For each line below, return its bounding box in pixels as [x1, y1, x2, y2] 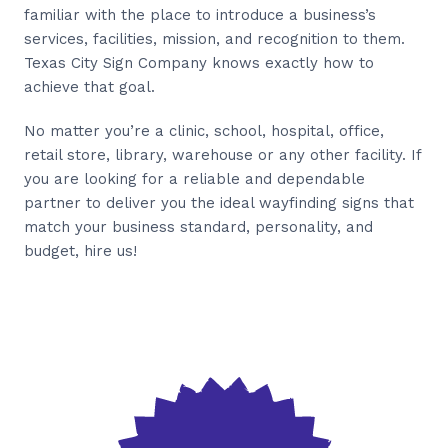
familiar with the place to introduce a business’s [24, 5, 376, 24]
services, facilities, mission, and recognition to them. [24, 29, 405, 48]
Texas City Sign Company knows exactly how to [24, 53, 374, 72]
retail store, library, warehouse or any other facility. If [24, 145, 421, 164]
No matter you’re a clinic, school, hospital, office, [24, 121, 384, 140]
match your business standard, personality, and [24, 217, 373, 236]
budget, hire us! [24, 241, 137, 260]
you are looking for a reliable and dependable [24, 169, 365, 188]
